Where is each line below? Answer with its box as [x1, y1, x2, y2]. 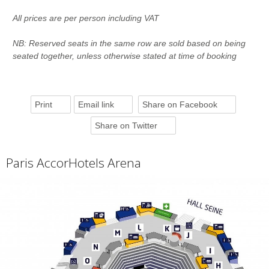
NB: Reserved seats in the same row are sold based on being [12, 38, 246, 48]
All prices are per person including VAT [12, 13, 159, 23]
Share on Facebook [142, 100, 217, 110]
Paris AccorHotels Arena [6, 154, 142, 171]
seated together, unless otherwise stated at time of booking [12, 50, 239, 61]
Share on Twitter [94, 121, 157, 131]
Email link [77, 100, 114, 110]
